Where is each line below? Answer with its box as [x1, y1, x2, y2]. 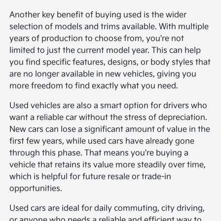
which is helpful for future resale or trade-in [9, 172, 172, 182]
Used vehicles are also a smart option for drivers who [9, 101, 208, 110]
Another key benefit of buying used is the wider [9, 10, 187, 20]
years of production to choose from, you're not [9, 34, 184, 43]
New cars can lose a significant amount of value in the [9, 124, 211, 134]
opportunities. [9, 184, 63, 193]
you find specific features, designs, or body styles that [9, 57, 211, 67]
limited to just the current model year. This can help [9, 45, 201, 55]
